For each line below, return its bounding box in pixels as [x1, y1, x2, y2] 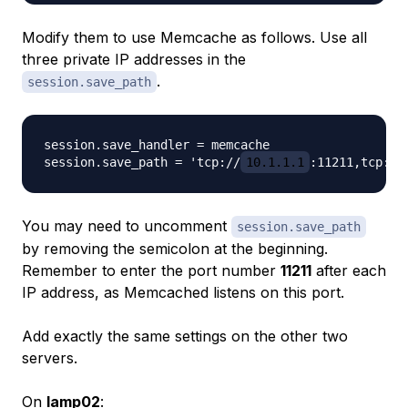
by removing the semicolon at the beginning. [22, 240, 328, 259]
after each [311, 261, 386, 280]
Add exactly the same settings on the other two [22, 327, 348, 346]
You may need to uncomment [22, 217, 231, 236]
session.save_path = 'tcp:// [44, 155, 240, 170]
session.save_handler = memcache [44, 138, 270, 153]
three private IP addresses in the [22, 50, 246, 69]
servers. [22, 349, 77, 368]
